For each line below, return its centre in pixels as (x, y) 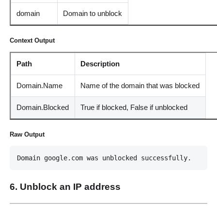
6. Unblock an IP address (65, 186)
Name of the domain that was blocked (140, 86)
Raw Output (27, 135)
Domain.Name (40, 86)
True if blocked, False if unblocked (134, 108)
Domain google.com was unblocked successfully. (104, 158)
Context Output (32, 41)
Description (100, 64)
